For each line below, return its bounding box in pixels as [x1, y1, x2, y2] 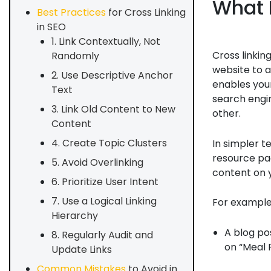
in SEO [37, 20, 66, 34]
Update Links [51, 243, 112, 256]
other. [212, 106, 241, 121]
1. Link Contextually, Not [51, 34, 160, 48]
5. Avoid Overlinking [51, 155, 143, 169]
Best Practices [37, 5, 106, 19]
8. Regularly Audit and [51, 228, 153, 242]
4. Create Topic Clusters [51, 136, 167, 150]
